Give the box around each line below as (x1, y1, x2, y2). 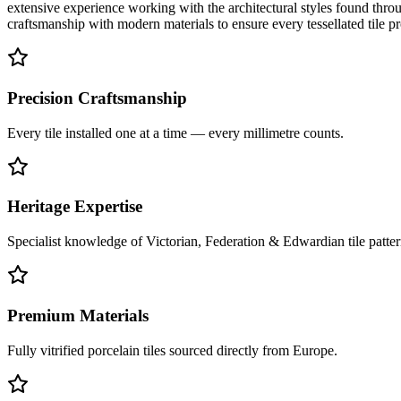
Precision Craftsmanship (7, 88, 187, 107)
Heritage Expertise (7, 197, 142, 217)
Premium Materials (7, 305, 149, 325)
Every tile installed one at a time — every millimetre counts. (7, 124, 344, 141)
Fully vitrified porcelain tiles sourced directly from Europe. (7, 342, 337, 358)
